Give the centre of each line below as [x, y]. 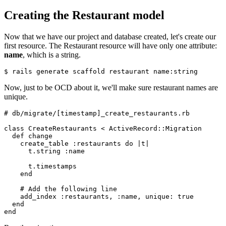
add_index [32, 197]
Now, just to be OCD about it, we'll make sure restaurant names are [111, 88]
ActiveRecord [131, 129]
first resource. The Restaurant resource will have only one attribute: [110, 46]
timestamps [56, 166]
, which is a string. [52, 55]
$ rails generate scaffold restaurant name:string [101, 72]
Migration [184, 129]
